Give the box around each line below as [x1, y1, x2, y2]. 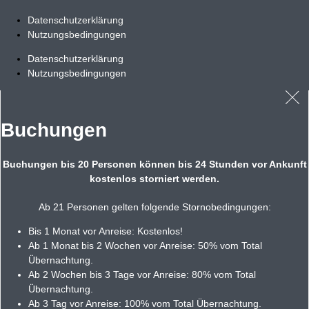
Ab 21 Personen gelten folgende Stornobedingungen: [38, 201, 271, 212]
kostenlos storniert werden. [90, 172, 219, 184]
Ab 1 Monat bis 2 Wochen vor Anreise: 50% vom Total [28, 239, 262, 251]
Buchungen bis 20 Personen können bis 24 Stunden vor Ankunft [2, 158, 307, 170]
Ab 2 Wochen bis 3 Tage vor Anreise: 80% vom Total [28, 268, 256, 280]
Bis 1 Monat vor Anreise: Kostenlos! [28, 225, 183, 237]
